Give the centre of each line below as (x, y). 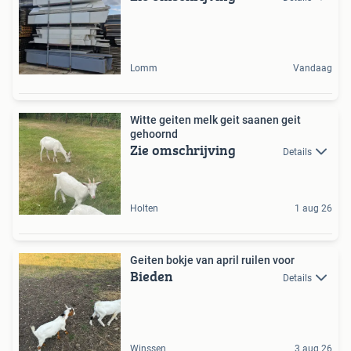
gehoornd (154, 134)
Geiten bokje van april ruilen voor (212, 260)
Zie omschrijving (183, 150)
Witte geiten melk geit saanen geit (215, 119)
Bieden (152, 276)
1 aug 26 (313, 208)
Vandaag (313, 68)
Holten (144, 208)
